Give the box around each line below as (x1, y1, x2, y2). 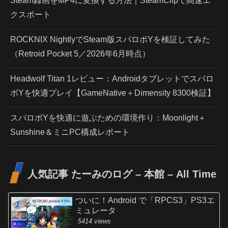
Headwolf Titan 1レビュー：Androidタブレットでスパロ (10, 74, 214, 83)
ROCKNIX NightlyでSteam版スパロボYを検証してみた (10, 35, 210, 44)
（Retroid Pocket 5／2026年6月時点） (10, 49, 150, 58)
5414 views (78, 217, 111, 225)
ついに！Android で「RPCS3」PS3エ (75, 196, 215, 205)
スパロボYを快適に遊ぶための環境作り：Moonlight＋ (10, 113, 206, 122)
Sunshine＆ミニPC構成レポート (10, 127, 130, 136)
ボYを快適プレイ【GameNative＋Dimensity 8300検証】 (10, 88, 215, 97)
